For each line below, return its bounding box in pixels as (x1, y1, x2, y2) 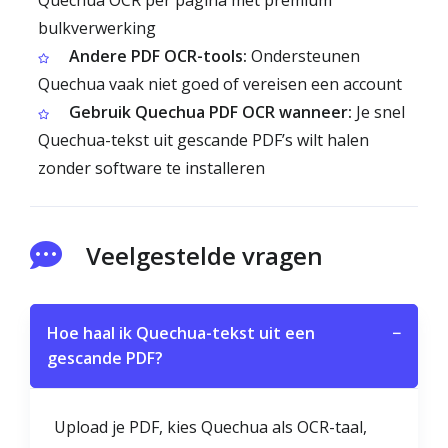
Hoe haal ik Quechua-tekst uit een (47, 322, 315, 344)
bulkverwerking (38, 17, 156, 39)
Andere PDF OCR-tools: (69, 45, 247, 67)
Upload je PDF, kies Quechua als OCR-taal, (54, 416, 367, 438)
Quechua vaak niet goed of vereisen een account (38, 73, 402, 95)
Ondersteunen (247, 45, 360, 67)
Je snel (352, 101, 405, 123)
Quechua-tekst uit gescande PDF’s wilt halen (38, 129, 369, 151)
